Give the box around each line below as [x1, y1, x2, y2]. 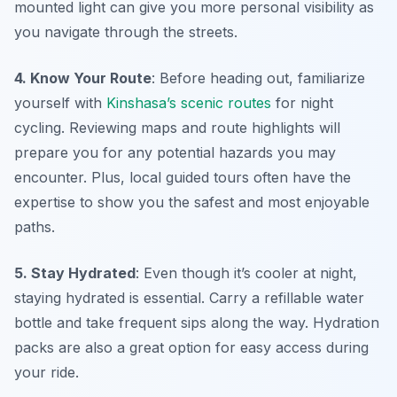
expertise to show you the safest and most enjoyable [14, 193, 370, 212]
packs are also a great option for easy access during [14, 339, 369, 357]
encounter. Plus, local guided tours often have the [14, 168, 351, 187]
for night [271, 94, 333, 113]
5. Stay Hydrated [14, 264, 136, 283]
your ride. [14, 363, 79, 382]
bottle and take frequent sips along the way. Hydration [14, 314, 379, 332]
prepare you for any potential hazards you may [14, 144, 336, 162]
